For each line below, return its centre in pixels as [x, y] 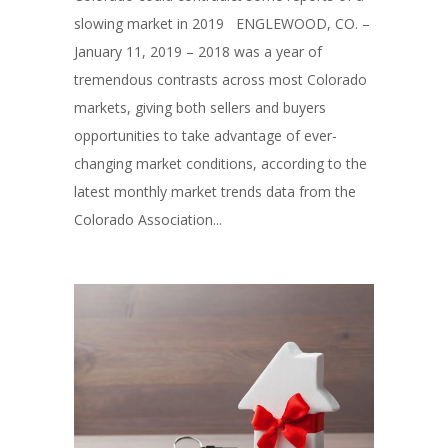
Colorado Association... [148, 219]
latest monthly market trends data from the [215, 191]
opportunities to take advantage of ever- [205, 135]
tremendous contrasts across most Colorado [220, 79]
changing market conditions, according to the [220, 163]
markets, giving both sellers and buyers [200, 107]
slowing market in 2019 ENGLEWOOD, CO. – [222, 23]
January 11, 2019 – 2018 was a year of [198, 51]
